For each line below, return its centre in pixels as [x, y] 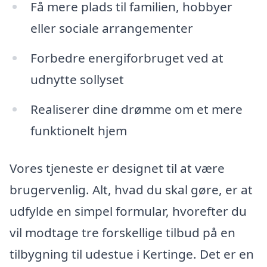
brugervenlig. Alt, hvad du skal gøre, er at [131, 190]
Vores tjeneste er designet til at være [117, 168]
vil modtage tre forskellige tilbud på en [122, 233]
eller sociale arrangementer [111, 28]
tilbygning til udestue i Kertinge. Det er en [132, 254]
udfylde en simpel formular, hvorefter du [128, 211]
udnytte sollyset [77, 79]
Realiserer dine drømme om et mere [136, 109]
